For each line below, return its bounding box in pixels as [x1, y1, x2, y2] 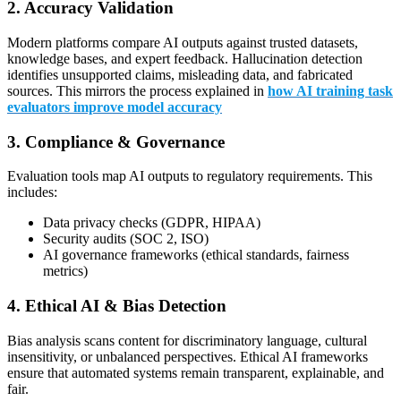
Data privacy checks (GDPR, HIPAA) [43, 215, 260, 231]
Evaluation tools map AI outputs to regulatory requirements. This [7, 168, 372, 184]
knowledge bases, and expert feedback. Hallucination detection [7, 51, 363, 66]
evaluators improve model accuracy [7, 99, 222, 115]
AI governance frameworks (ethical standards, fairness [43, 247, 349, 263]
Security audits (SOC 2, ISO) [43, 231, 209, 247]
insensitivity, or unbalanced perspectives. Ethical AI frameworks [7, 348, 368, 364]
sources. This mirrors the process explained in [7, 83, 268, 98]
